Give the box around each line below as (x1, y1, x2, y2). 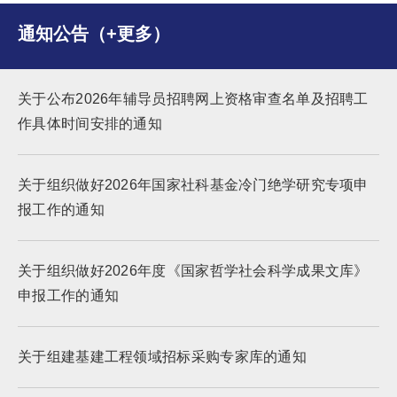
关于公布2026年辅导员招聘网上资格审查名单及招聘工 (18, 91, 369, 106)
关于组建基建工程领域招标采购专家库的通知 (18, 349, 307, 364)
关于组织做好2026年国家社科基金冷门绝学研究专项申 (18, 177, 369, 192)
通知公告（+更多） (18, 24, 170, 43)
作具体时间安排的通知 (18, 116, 163, 131)
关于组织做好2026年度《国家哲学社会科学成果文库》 (18, 263, 369, 278)
